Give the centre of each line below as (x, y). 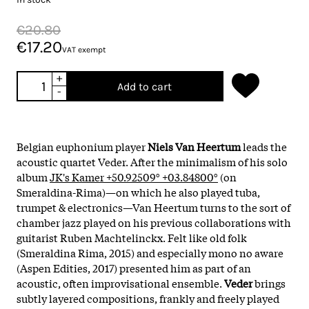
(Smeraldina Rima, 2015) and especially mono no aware (150, 252)
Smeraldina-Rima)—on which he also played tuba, (138, 191)
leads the (264, 146)
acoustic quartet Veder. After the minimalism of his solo (152, 161)
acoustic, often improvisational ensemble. (120, 282)
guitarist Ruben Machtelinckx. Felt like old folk (132, 237)
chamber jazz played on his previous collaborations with (154, 222)
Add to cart (144, 86)
